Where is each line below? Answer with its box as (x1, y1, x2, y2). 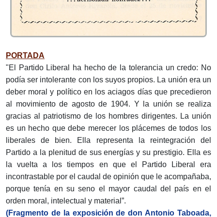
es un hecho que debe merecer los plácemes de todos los (6, 124, 211, 133)
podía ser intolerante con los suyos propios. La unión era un (6, 76, 211, 84)
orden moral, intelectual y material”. (6, 197, 126, 205)
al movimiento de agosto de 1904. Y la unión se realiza (6, 100, 211, 108)
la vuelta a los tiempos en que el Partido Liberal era (6, 160, 211, 169)
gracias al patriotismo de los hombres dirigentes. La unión (6, 112, 211, 121)
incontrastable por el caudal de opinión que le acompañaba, (6, 172, 211, 181)
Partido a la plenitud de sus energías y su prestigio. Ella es (6, 148, 211, 157)
